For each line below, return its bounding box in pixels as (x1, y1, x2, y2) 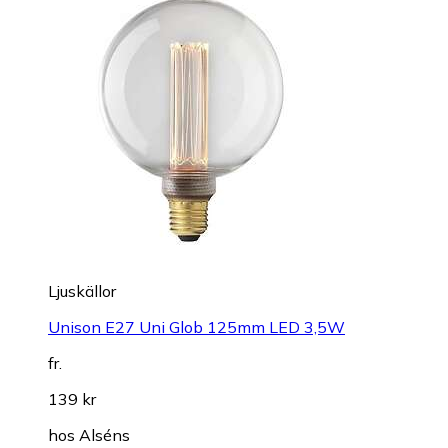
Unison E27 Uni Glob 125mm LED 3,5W (48, 317, 345, 338)
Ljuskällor (48, 281, 116, 302)
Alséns (79, 425, 130, 446)
